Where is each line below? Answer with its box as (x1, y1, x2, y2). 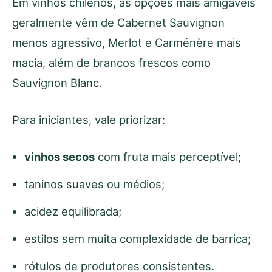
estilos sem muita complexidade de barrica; (24, 231, 251, 245)
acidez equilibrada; (24, 204, 121, 218)
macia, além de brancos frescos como (12, 55, 211, 69)
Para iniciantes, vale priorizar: (12, 112, 165, 126)
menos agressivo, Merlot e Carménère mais (12, 35, 241, 49)
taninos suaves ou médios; (24, 177, 165, 191)
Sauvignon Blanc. (12, 75, 102, 89)
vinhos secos (24, 149, 95, 163)
